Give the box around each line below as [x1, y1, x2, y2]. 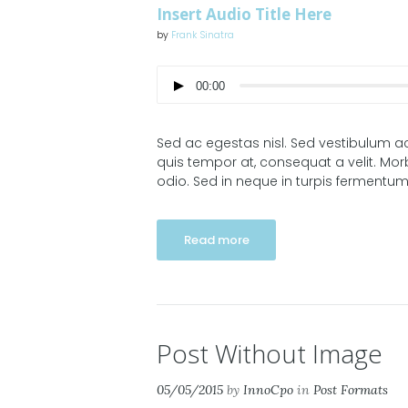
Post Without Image [157, 335, 382, 371]
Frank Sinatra [171, 28, 234, 43]
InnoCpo [243, 381, 293, 398]
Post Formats [313, 381, 388, 398]
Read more [183, 230, 250, 249]
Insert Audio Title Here [157, 4, 331, 25]
